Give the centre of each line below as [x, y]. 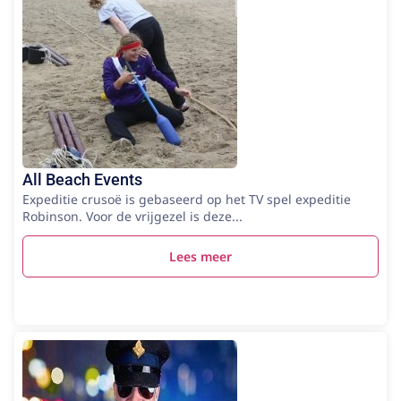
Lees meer [200, 256]
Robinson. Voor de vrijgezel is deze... [132, 216]
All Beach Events [82, 179]
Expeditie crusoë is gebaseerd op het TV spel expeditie [187, 199]
